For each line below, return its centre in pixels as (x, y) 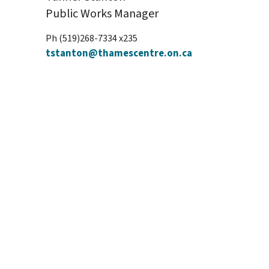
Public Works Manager (102, 14)
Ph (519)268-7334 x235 (92, 38)
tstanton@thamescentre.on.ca (119, 53)
